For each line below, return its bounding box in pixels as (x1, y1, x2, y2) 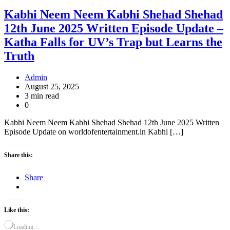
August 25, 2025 (25, 82, 79, 91)
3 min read (25, 91, 59, 101)
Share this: (4, 151, 33, 159)
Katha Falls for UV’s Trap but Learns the (4, 35, 222, 49)
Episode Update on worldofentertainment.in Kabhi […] (4, 127, 183, 137)
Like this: (4, 206, 29, 214)
